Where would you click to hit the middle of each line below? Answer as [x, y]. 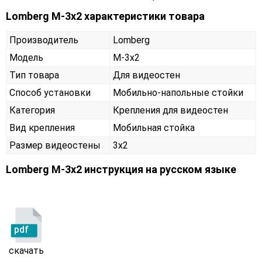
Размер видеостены [55, 146]
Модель [26, 58]
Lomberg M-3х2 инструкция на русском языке [121, 170]
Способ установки [50, 93]
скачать [26, 251]
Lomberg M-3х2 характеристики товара [105, 16]
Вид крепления [42, 128]
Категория [32, 111]
